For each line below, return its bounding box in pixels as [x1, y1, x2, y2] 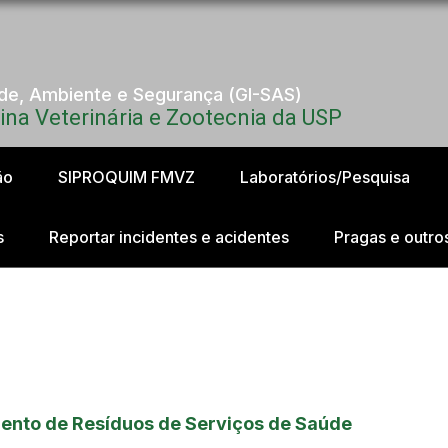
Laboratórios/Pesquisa [239, 167, 410, 187]
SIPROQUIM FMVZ [57, 167, 195, 187]
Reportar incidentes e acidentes [48, 227, 289, 247]
